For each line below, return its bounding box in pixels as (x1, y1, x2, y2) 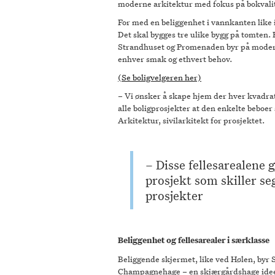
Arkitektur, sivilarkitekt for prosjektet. (118, 115, 265, 126)
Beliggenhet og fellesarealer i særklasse (118, 234, 269, 246)
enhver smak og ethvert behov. (118, 53, 234, 64)
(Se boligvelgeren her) (118, 72, 201, 83)
